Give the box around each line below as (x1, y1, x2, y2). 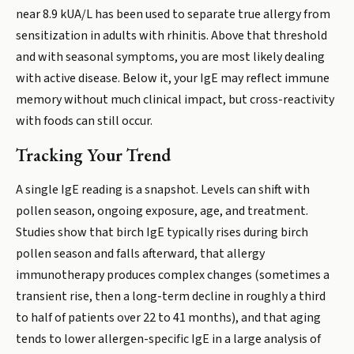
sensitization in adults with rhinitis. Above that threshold (16, 27, 327, 44)
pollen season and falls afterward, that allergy (16, 245, 265, 262)
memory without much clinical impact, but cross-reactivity (16, 91, 334, 108)
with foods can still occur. (16, 112, 153, 130)
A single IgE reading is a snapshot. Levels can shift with (16, 181, 310, 198)
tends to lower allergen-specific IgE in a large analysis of (16, 330, 321, 348)
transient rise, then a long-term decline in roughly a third (16, 288, 326, 305)
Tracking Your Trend (16, 144, 171, 167)
